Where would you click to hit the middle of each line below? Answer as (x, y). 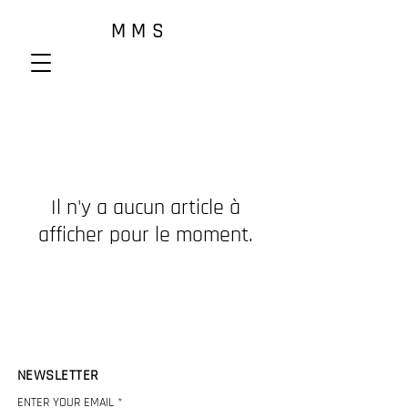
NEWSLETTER (58, 376)
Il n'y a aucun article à (146, 208)
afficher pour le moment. (146, 235)
